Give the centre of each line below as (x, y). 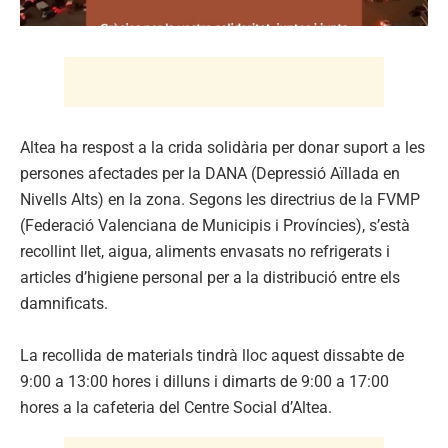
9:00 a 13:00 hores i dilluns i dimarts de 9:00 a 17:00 (204, 382)
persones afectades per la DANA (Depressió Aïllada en (210, 174)
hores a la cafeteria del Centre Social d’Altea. (176, 408)
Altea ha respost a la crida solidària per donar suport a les (222, 148)
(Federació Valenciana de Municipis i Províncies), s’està (215, 226)
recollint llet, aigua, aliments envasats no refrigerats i (205, 252)
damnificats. (64, 304)
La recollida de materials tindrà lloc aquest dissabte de (212, 356)
